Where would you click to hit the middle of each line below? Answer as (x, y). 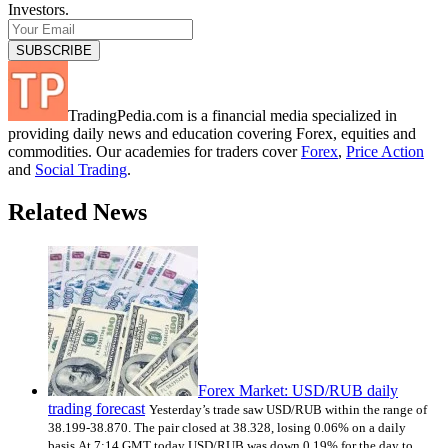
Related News (77, 211)
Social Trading (81, 169)
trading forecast (96, 408)
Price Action (385, 151)
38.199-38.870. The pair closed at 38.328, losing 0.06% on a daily (227, 427)
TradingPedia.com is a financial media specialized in (232, 115)
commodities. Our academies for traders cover (154, 151)
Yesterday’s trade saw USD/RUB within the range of (288, 409)
